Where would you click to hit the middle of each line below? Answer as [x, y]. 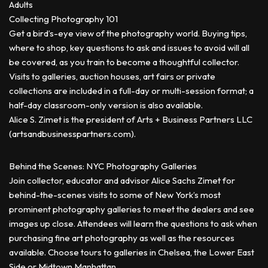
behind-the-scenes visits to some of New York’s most [115, 195]
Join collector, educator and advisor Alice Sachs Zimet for [122, 180]
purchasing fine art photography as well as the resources [122, 238]
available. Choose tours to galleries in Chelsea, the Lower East [132, 252]
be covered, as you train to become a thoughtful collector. [124, 62]
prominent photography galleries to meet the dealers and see [132, 209]
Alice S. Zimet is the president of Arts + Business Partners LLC [131, 119]
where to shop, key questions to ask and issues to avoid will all [129, 48]
